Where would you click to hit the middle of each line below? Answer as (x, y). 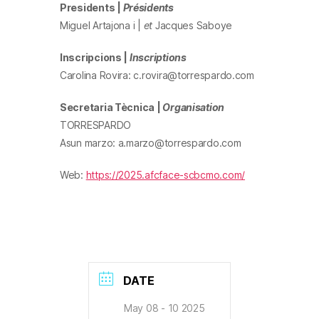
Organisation (194, 107)
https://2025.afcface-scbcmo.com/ (166, 175)
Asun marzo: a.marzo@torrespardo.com (151, 143)
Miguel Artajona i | (102, 25)
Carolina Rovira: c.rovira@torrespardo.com (157, 75)
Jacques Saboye (193, 25)
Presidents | (91, 7)
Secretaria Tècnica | (111, 107)
